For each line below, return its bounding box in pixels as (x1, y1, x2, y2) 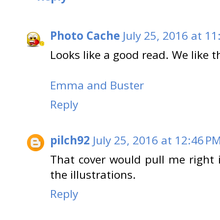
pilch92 (50, 132, 90, 148)
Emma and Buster (50, 78, 144, 93)
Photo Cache (50, 28, 120, 43)
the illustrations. (50, 166, 136, 182)
